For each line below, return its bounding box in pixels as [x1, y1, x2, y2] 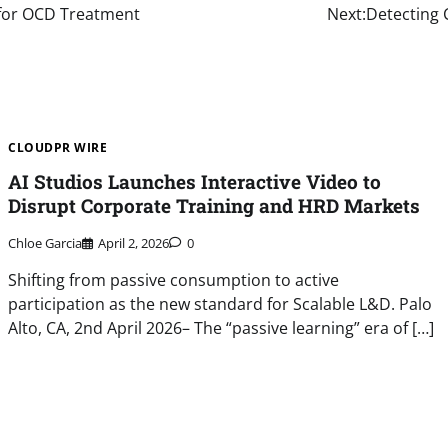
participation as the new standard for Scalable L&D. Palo [8, 292, 433, 315]
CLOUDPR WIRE [8, 139, 108, 157]
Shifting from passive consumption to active [8, 268, 340, 291]
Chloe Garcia [8, 233, 83, 252]
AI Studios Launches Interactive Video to [8, 169, 382, 195]
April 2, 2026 [98, 233, 170, 252]
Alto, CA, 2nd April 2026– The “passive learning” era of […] [8, 316, 435, 339]
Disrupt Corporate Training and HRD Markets [8, 193, 421, 219]
